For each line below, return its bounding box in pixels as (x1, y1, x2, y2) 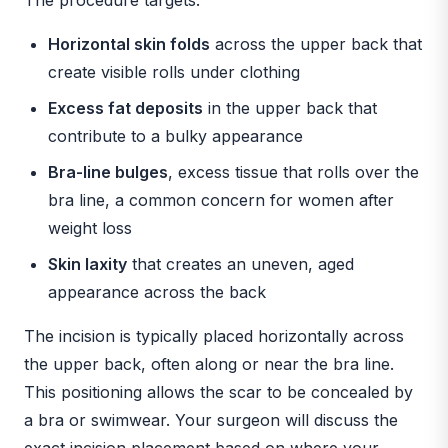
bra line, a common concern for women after (48, 189, 394, 210)
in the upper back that (203, 97, 377, 118)
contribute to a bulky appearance (48, 125, 303, 146)
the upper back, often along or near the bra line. (24, 353, 394, 374)
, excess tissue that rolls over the (168, 161, 419, 182)
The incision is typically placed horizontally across (24, 325, 404, 346)
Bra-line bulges (48, 161, 168, 182)
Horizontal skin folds (48, 33, 210, 54)
